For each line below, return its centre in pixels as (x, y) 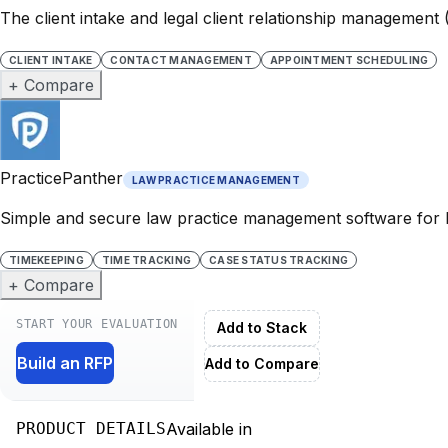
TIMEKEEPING (46, 259)
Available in (209, 428)
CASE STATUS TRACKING (278, 259)
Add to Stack (262, 327)
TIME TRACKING (146, 259)
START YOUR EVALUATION (97, 323)
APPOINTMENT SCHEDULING (349, 59)
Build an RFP (65, 362)
